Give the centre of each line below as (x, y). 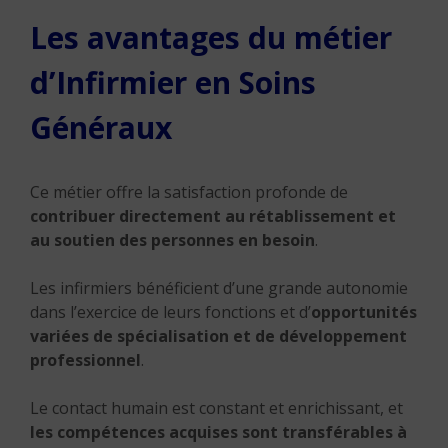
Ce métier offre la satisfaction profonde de (189, 192)
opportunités (364, 312)
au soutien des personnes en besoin (172, 240)
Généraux (101, 127)
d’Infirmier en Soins (173, 82)
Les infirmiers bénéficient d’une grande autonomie (219, 288)
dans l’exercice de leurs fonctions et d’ (170, 312)
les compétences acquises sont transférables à (218, 432)
